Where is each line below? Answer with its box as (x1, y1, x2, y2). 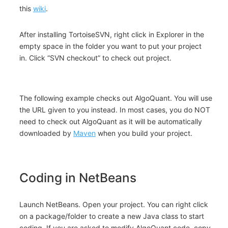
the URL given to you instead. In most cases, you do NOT (19, 105, 210, 115)
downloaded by (19, 129, 73, 138)
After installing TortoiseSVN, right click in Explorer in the (19, 30, 204, 39)
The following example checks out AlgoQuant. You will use (19, 94, 212, 103)
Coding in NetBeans (19, 170, 136, 186)
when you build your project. (96, 129, 192, 138)
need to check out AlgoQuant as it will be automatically (19, 117, 202, 126)
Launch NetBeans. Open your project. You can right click (19, 200, 208, 209)
